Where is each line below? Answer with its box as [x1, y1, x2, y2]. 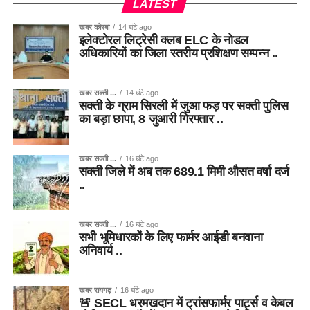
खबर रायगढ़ [78, 286, 111, 295]
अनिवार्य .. [78, 244, 122, 258]
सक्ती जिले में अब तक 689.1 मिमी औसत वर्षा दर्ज [78, 165, 290, 179]
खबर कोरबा [78, 23, 109, 32]
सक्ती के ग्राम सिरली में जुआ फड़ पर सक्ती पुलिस [78, 99, 289, 113]
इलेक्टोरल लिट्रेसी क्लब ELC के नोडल [78, 33, 248, 48]
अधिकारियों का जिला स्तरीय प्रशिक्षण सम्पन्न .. [78, 46, 279, 61]
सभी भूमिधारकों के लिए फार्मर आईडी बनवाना [78, 230, 263, 245]
